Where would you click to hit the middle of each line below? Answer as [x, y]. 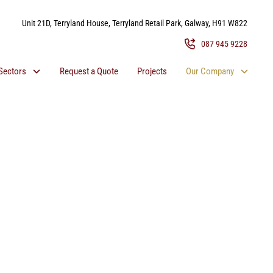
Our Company [210, 71]
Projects [152, 71]
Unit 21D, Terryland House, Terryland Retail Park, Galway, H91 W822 [135, 23]
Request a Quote [89, 71]
